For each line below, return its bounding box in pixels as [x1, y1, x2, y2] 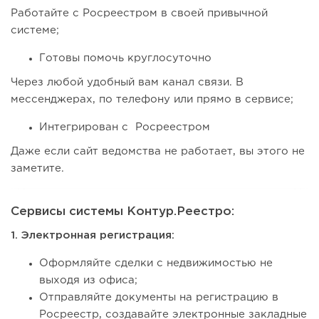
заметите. [11, 164, 64, 174]
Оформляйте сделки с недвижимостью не [39, 258, 273, 268]
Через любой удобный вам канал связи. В [11, 78, 244, 88]
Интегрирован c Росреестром [39, 122, 210, 132]
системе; [11, 26, 59, 36]
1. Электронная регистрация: [11, 231, 174, 241]
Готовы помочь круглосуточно [39, 53, 211, 63]
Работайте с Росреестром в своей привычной [11, 9, 268, 19]
